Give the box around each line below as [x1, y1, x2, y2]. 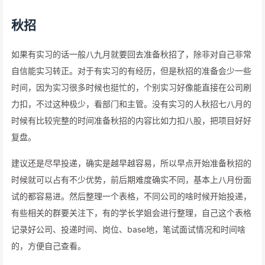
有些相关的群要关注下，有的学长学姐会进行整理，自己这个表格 [11, 208, 251, 218]
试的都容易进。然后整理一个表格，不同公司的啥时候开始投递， [11, 191, 251, 201]
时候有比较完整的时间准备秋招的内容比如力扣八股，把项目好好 [11, 115, 251, 125]
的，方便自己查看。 [11, 241, 86, 251]
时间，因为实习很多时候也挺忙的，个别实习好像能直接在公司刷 [11, 82, 251, 92]
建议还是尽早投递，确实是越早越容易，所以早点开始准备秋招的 [11, 158, 251, 168]
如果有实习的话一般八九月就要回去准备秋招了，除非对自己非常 [11, 49, 251, 59]
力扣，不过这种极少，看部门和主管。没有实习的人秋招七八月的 [11, 99, 251, 109]
